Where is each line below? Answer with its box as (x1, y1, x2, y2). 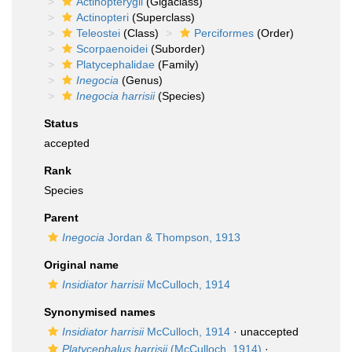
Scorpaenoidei (76, 42, 148, 55)
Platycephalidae (76, 58, 155, 71)
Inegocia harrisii (76, 90, 155, 102)
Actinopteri (76, 11, 129, 24)
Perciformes (194, 27, 254, 39)
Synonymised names (44, 306, 156, 318)
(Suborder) (148, 42, 205, 55)
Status (44, 117, 79, 130)
